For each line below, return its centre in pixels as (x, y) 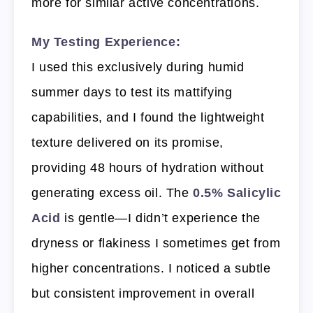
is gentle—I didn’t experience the (160, 218)
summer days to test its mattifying (132, 93)
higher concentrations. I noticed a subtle (151, 269)
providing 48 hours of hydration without (148, 168)
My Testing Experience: (106, 42)
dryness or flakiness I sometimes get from (156, 243)
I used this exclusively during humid (138, 67)
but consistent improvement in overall (143, 294)
